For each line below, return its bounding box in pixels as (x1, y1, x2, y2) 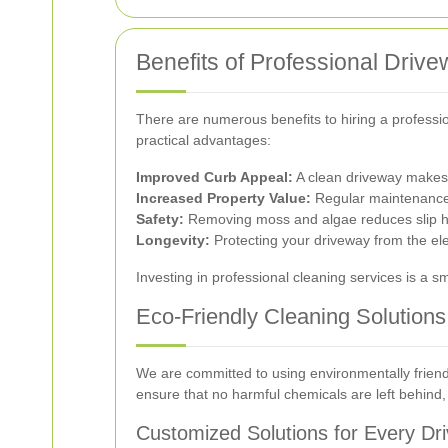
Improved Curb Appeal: (136, 168, 293, 185)
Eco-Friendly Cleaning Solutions (136, 303, 446, 329)
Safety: (136, 210, 184, 227)
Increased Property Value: (136, 189, 311, 206)
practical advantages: (136, 131, 271, 148)
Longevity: (136, 231, 210, 248)
